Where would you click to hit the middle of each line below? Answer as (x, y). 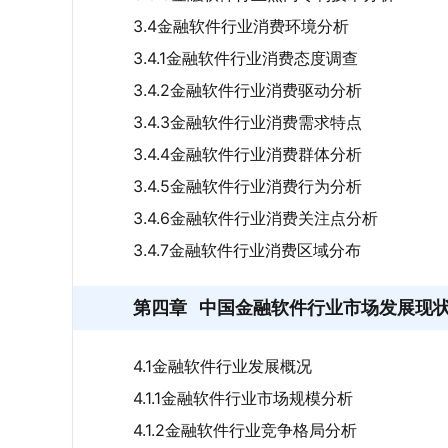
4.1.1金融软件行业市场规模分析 (243, 398)
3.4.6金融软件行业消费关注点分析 (255, 218)
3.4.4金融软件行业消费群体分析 (247, 154)
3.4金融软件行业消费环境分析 (241, 26)
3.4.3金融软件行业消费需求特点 (247, 122)
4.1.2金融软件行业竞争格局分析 (245, 430)
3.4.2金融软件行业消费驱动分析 (247, 90)
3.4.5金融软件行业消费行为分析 (247, 186)
